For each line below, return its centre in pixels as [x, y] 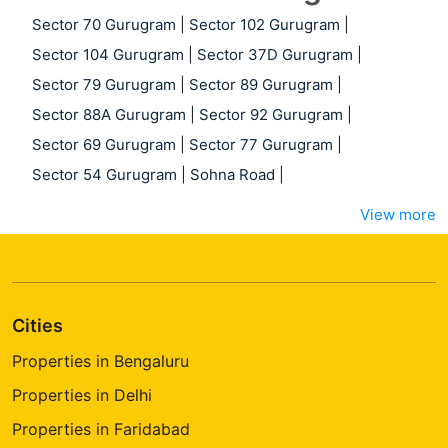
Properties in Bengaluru [100, 361]
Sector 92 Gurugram [271, 115]
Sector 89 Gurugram [261, 85]
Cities [37, 326]
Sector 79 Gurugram [104, 85]
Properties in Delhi [82, 395]
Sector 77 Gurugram [261, 145]
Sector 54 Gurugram [104, 175]
